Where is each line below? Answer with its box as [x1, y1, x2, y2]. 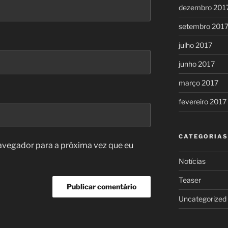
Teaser [178, 176, 201, 185]
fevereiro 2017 [178, 97, 226, 106]
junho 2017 [178, 60, 215, 69]
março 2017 [178, 78, 218, 88]
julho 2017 [178, 41, 212, 50]
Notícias [178, 157, 206, 166]
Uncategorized [178, 194, 226, 204]
